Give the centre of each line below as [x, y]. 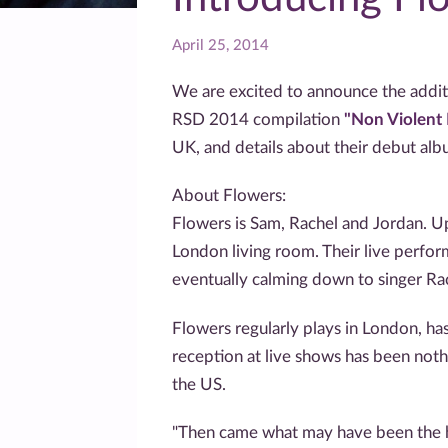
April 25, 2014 [220, 45]
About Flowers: [229, 196]
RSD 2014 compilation [258, 119]
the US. [199, 384]
